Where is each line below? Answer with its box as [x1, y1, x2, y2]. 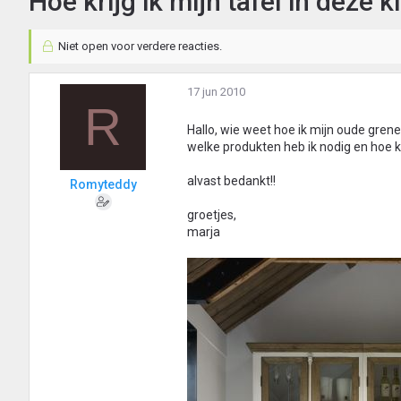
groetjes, [187, 208, 236, 223]
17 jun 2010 [187, 85, 245, 99]
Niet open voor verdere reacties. [55, 39, 222, 54]
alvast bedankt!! [187, 174, 276, 189]
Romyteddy [69, 177, 137, 192]
